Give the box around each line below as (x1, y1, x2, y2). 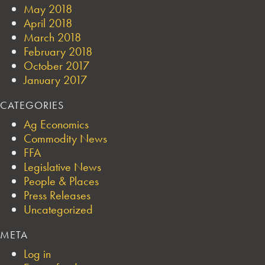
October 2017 (24, 57, 89, 73)
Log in (24, 245, 51, 261)
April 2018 (24, 15, 72, 31)
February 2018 (24, 43, 92, 59)
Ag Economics (24, 116, 89, 132)
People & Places (24, 173, 99, 189)
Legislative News (24, 159, 101, 174)
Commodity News (24, 130, 107, 146)
